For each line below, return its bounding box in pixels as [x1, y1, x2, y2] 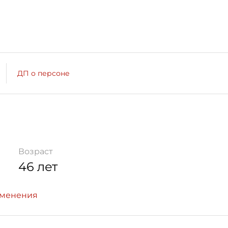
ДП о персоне [17, 68, 70, 78]
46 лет [18, 159, 58, 174]
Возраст [18, 147, 53, 156]
